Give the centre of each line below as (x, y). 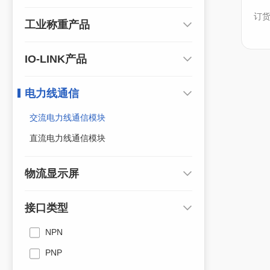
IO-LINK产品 (56, 59)
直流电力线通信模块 (67, 138)
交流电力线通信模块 (67, 118)
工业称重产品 (57, 25)
